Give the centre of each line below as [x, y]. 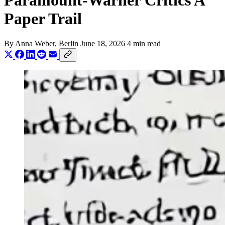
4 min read [144, 43]
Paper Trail [43, 19]
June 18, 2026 [103, 43]
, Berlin [68, 43]
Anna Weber [35, 43]
